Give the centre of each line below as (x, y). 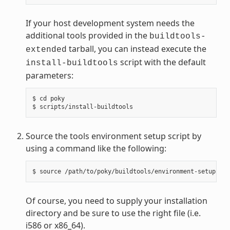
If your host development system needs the (110, 23)
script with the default (162, 62)
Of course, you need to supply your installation (116, 200)
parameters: (49, 75)
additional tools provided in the (87, 35)
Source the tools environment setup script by (113, 136)
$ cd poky (48, 98)
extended (46, 50)
